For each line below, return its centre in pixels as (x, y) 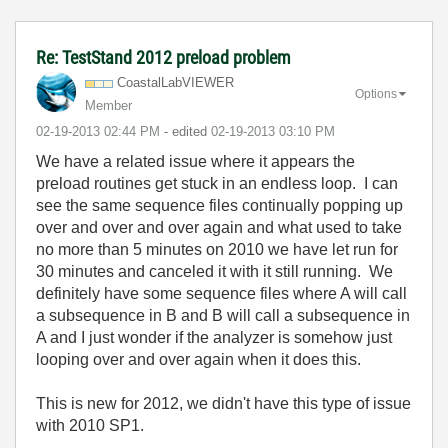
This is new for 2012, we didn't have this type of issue (223, 403)
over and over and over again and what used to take (219, 227)
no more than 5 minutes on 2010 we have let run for (217, 249)
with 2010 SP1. (90, 425)
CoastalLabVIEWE (171, 82)
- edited (187, 131)
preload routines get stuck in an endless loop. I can (217, 183)
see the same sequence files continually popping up (219, 205)
